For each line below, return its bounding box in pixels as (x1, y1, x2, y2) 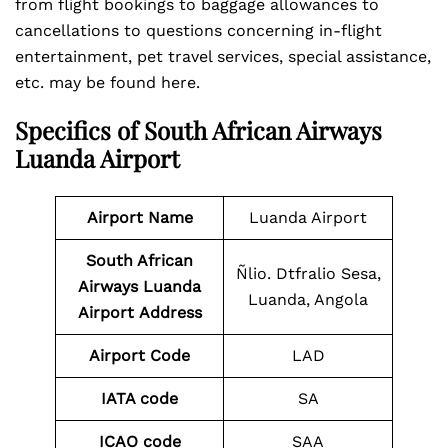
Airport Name (86, 208, 193, 227)
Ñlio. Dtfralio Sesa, (235, 264, 381, 283)
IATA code (101, 389, 178, 408)
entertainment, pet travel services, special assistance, (15, 47, 431, 66)
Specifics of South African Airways (15, 114, 382, 146)
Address (138, 303, 202, 322)
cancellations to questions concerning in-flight (15, 21, 382, 40)
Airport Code (89, 346, 190, 365)
